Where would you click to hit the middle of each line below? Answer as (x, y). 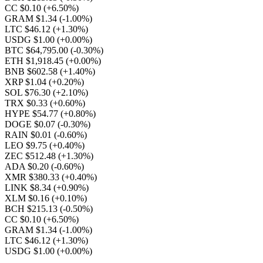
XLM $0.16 (28, 198)
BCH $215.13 (32, 209)
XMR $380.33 (33, 177)
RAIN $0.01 (29, 135)
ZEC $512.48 (31, 156)
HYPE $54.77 (33, 114)
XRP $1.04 (27, 82)
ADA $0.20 (28, 166)
